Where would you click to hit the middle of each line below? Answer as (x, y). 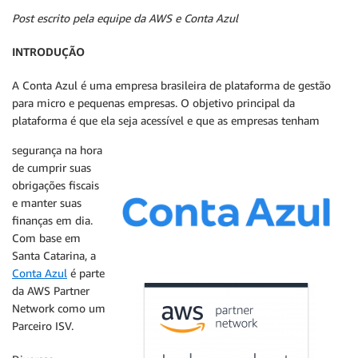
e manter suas (47, 203)
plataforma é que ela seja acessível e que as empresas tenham (166, 120)
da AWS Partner (51, 290)
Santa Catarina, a (54, 255)
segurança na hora (57, 150)
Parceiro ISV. (43, 326)
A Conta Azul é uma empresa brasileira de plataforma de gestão (171, 85)
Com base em (46, 238)
